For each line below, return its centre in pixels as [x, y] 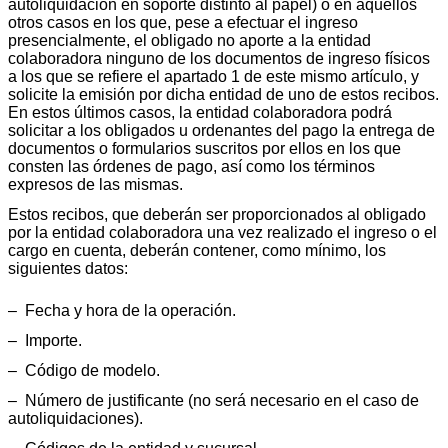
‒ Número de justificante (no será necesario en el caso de [213, 401]
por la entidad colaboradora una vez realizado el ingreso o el [222, 233]
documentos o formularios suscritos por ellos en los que [204, 149]
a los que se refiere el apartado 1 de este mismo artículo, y [213, 77]
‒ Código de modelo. [84, 371]
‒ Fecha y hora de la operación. [122, 311]
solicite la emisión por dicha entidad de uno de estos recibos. [223, 95]
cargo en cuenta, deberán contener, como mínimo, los [197, 251]
